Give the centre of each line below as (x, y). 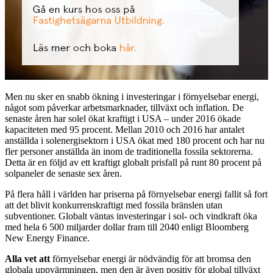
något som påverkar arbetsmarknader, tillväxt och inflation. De (124, 108)
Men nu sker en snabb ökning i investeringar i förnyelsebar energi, (132, 97)
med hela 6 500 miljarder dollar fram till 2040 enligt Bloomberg (127, 227)
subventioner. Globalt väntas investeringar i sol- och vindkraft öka (131, 216)
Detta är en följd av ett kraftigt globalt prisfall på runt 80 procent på (133, 163)
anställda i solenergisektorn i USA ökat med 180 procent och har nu (135, 141)
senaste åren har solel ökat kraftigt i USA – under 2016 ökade (123, 119)
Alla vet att (27, 259)
